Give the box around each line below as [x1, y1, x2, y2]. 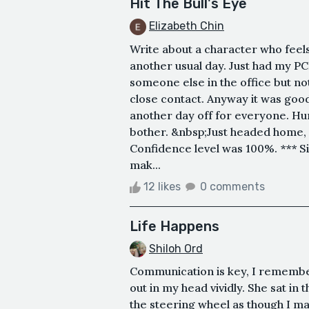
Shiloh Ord [149, 241, 203, 255]
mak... [130, 157, 161, 172]
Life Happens [130, 217, 219, 235]
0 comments [200, 179, 265, 193]
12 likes [141, 179, 183, 193]
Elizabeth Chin [149, 19, 224, 32]
